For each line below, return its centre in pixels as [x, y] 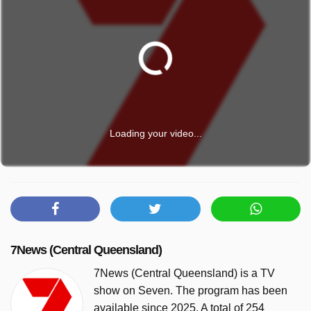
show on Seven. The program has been [191, 290]
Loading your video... [155, 133]
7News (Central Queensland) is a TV [184, 273]
